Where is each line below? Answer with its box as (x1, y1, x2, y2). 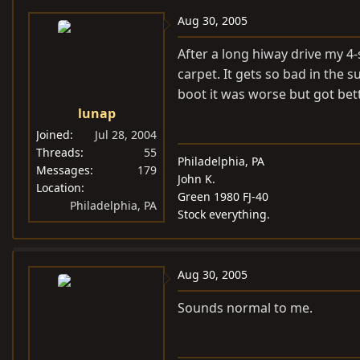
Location (36, 180, 81, 195)
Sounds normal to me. (178, 299, 313, 317)
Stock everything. (178, 207, 270, 222)
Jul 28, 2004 (95, 127, 157, 142)
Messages (36, 162, 90, 178)
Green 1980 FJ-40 (178, 189, 268, 204)
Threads (36, 145, 80, 160)
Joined (36, 127, 70, 142)
